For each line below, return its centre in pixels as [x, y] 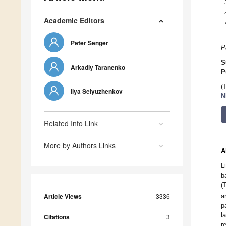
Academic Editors [74, 20]
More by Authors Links [80, 146]
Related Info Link [71, 123]
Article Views [63, 196]
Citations [57, 217]
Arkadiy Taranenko [98, 67]
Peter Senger [90, 43]
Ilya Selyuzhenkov [97, 92]
